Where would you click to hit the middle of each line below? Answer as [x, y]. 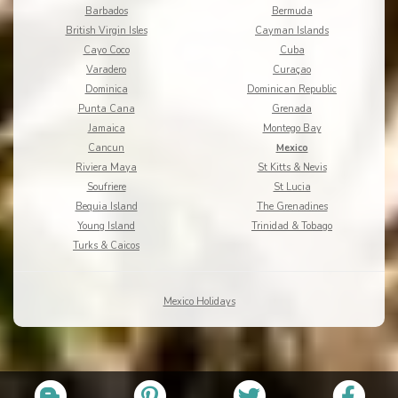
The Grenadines [292, 207]
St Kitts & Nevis [292, 168]
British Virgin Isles [106, 31]
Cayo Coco [106, 51]
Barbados [106, 12]
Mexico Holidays [199, 302]
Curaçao [292, 70]
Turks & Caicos [106, 246]
